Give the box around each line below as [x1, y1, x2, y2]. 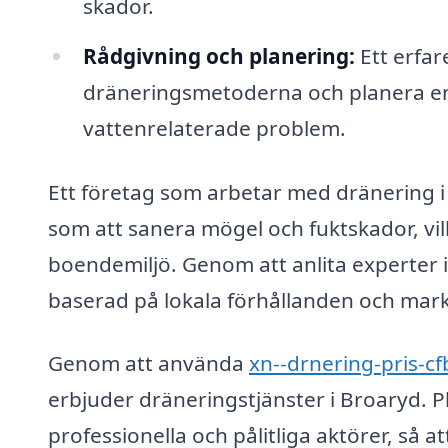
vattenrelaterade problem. [82, 113, 346, 142]
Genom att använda [48, 349, 249, 378]
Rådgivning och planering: [82, 41, 355, 70]
